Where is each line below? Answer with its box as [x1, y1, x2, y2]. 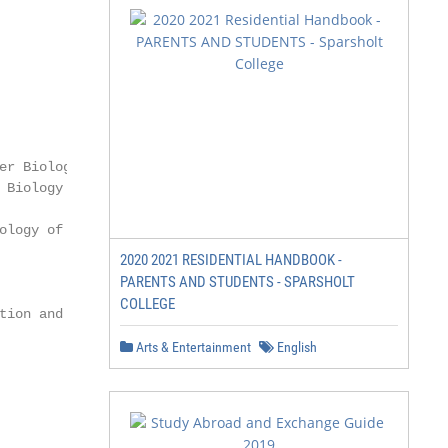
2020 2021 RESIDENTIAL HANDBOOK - [120, 251, 342, 269]
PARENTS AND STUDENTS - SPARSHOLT [120, 273, 355, 291]
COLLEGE [120, 295, 175, 313]
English [274, 339, 317, 355]
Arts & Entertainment [133, 339, 251, 355]
